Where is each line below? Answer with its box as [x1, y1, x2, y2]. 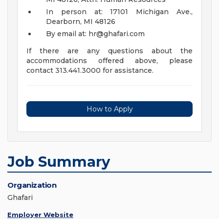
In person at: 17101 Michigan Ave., [46, 7, 193, 17]
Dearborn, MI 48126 [46, 17, 115, 26]
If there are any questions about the [26, 46, 193, 56]
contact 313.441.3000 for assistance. [26, 66, 153, 75]
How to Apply [86, 105, 133, 114]
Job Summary [7, 153, 110, 171]
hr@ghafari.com [88, 29, 145, 39]
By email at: [46, 29, 88, 39]
